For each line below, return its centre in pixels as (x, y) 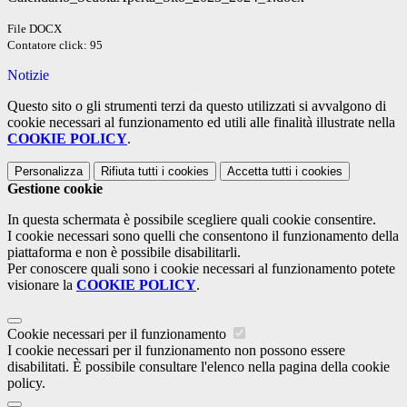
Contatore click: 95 (55, 45)
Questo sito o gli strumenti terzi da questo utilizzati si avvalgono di (197, 106)
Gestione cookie (55, 189)
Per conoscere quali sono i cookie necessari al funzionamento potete (201, 269)
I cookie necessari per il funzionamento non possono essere (176, 351)
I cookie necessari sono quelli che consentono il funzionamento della (203, 236)
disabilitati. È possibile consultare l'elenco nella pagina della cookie (199, 367)
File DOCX (35, 29)
